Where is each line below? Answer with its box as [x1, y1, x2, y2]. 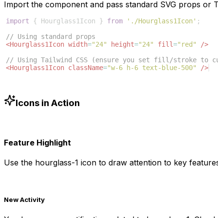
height [111, 40, 134, 49]
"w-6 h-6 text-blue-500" [107, 64, 197, 72]
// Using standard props [6, 33, 95, 41]
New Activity [4, 196, 45, 204]
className [68, 64, 103, 72]
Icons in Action [16, 97, 80, 109]
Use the [4, 158, 35, 168]
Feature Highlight [4, 137, 71, 147]
